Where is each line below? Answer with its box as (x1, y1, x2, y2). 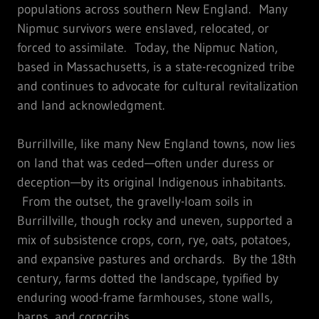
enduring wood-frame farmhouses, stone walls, (17, 289, 273, 305)
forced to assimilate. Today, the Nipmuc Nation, (17, 39, 278, 56)
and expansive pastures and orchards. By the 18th (17, 251, 296, 267)
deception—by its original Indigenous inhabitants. (17, 174, 286, 190)
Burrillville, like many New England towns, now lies (17, 135, 296, 152)
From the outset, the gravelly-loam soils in (17, 193, 253, 209)
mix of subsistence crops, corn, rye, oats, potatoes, (17, 231, 291, 248)
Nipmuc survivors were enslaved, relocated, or (17, 20, 269, 36)
